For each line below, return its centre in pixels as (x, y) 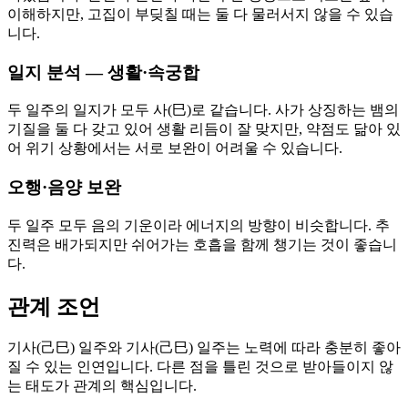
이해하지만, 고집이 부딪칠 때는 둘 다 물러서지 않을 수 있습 (200, 14)
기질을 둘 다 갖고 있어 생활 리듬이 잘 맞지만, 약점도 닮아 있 (204, 129)
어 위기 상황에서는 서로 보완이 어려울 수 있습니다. (175, 148)
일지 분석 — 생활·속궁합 (103, 72)
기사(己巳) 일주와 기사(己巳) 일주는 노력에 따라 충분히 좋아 (204, 348)
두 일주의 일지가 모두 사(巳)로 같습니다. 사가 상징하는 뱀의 (203, 110)
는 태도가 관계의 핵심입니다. (102, 386)
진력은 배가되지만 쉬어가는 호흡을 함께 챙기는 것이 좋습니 (202, 244)
